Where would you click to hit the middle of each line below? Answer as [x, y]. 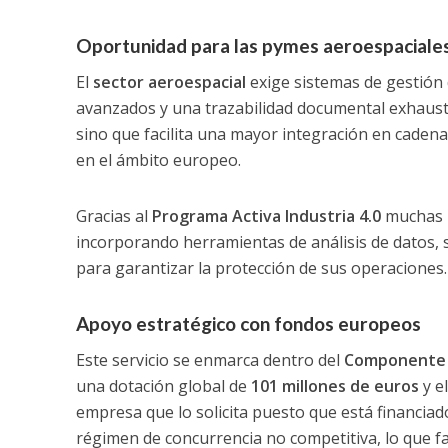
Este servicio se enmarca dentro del [209, 359]
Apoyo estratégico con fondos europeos [248, 323]
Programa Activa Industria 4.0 [264, 215]
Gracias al [111, 215]
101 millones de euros [334, 385]
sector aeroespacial [169, 81]
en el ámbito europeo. [158, 159]
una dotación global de [163, 385]
